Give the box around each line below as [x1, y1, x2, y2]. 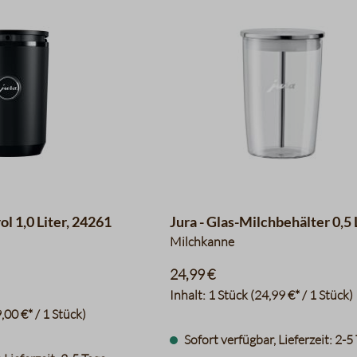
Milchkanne [170, 233, 235, 249]
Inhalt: [170, 287, 209, 303]
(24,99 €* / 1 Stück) [250, 287, 354, 303]
